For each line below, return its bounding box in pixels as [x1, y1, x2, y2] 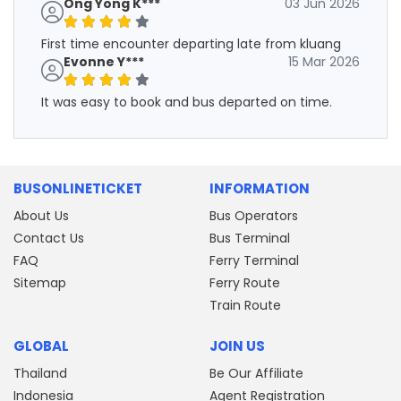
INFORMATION [209, 178, 310, 198]
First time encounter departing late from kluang [41, 34, 341, 53]
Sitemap [13, 273, 66, 292]
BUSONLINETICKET [13, 178, 142, 198]
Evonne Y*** [64, 52, 144, 71]
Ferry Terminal [209, 251, 299, 269]
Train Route [209, 295, 281, 314]
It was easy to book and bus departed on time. [41, 92, 332, 111]
